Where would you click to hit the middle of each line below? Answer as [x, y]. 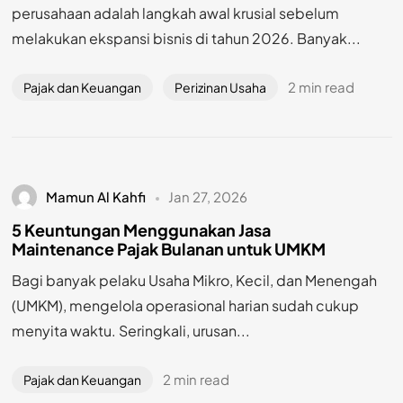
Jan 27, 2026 [208, 197]
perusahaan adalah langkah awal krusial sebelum [175, 13]
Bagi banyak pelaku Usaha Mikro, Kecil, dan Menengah [194, 280]
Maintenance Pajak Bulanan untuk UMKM [168, 249]
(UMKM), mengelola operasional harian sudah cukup [185, 305]
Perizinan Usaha [221, 88]
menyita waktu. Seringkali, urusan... [130, 330]
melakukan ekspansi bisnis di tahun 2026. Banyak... [186, 39]
